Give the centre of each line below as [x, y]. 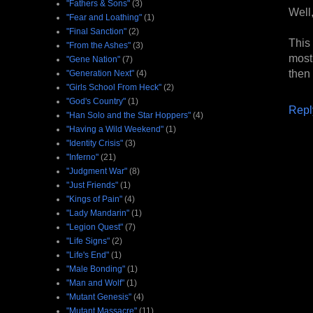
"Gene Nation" [93, 59]
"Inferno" [82, 157]
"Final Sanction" [96, 31]
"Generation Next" [100, 73]
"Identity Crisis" [95, 143]
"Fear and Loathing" [104, 17]
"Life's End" [88, 255]
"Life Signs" [88, 241]
